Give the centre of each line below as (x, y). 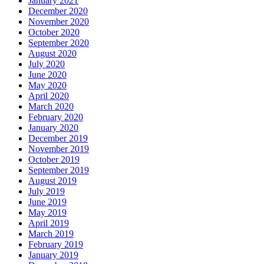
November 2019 (59, 149)
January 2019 (53, 255)
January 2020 (53, 128)
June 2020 (47, 75)
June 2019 (47, 202)
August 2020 (52, 53)
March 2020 (51, 106)
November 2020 (59, 22)
